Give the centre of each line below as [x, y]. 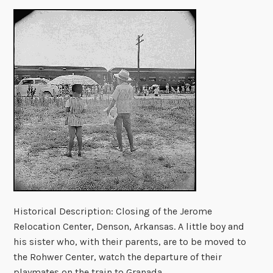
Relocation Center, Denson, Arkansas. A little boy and [129, 227]
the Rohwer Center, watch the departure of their [118, 257]
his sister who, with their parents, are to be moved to [130, 242]
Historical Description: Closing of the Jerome [113, 211]
